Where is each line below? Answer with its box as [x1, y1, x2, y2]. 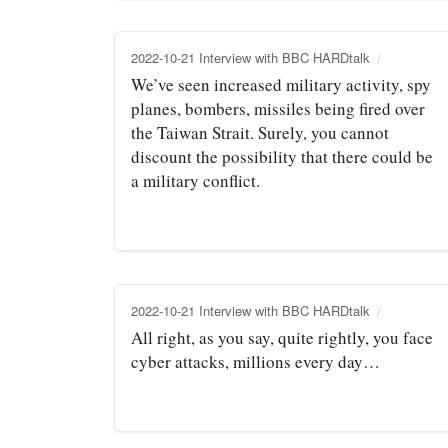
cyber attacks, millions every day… [131, 349, 380, 373]
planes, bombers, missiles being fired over [131, 96, 425, 120]
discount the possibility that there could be [131, 144, 433, 168]
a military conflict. [131, 168, 260, 192]
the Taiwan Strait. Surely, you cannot [131, 120, 389, 144]
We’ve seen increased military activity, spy [131, 72, 431, 96]
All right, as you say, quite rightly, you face [131, 325, 433, 349]
